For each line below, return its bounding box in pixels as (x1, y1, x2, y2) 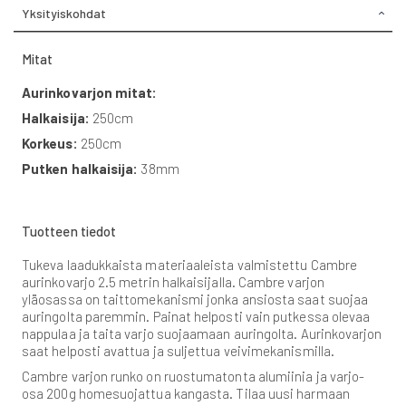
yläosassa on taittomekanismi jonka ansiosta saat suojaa (22, 291, 369, 308)
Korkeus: (22, 134, 78, 151)
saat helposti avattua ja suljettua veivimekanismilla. (22, 343, 334, 360)
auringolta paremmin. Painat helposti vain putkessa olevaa (22, 308, 371, 325)
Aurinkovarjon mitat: (22, 83, 158, 101)
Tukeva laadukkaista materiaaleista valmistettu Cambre (22, 256, 357, 274)
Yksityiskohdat (22, 5, 106, 21)
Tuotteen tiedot (22, 223, 117, 240)
